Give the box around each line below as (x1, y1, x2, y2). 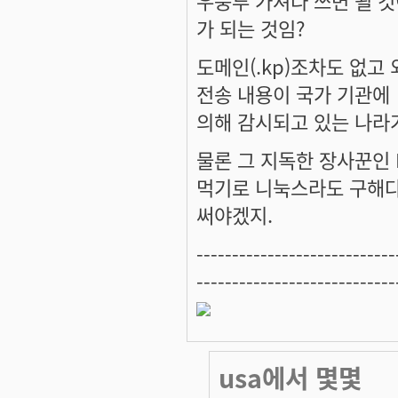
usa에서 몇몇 (219, 359, 362, 396)
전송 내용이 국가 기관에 (196, 79, 390, 108)
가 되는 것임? (196, 13, 306, 43)
